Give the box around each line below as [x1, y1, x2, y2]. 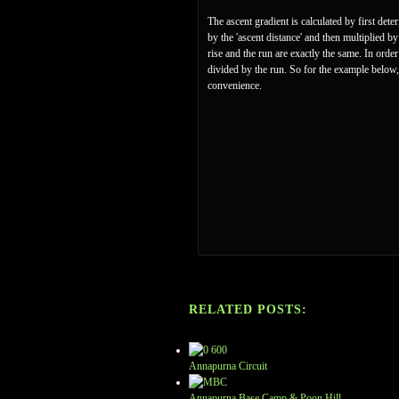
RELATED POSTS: [189, 303, 307, 316]
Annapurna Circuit [189, 360, 267, 372]
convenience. [208, 79, 262, 92]
